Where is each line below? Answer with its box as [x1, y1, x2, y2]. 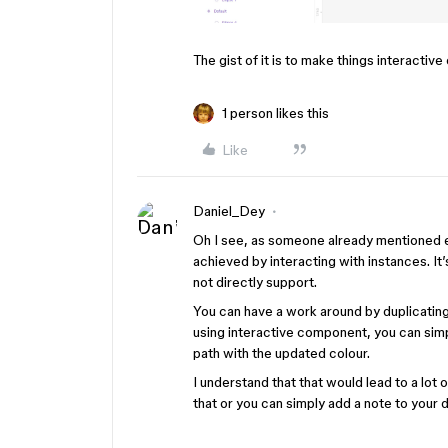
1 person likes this [222, 105, 329, 121]
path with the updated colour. [193, 345, 370, 361]
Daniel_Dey [193, 203, 265, 219]
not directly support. [193, 274, 317, 290]
